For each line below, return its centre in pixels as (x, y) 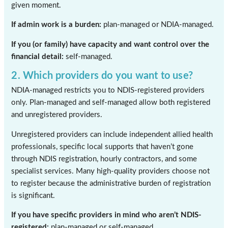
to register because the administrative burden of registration (111, 183)
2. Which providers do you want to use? (102, 76)
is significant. (33, 195)
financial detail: (38, 56)
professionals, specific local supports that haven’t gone (103, 147)
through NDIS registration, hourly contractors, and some (104, 159)
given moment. (36, 5)
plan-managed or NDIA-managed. (158, 25)
